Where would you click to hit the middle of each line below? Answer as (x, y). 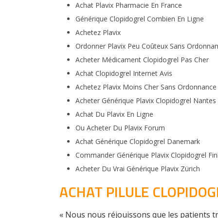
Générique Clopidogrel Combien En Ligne (139, 19)
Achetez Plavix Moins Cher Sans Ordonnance (146, 87)
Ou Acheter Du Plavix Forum (120, 128)
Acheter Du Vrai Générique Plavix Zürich (137, 169)
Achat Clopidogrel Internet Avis (124, 73)
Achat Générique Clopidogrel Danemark (137, 141)
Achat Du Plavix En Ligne (114, 114)
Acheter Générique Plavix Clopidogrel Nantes (145, 100)
